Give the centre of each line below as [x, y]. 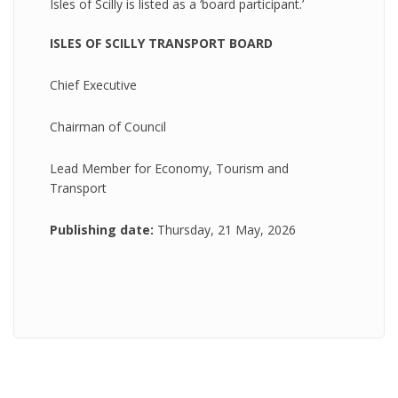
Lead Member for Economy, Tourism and [169, 168]
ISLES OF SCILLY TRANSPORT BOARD [161, 43]
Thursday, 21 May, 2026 [227, 230]
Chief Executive [93, 85]
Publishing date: [103, 230]
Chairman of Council [108, 127]
